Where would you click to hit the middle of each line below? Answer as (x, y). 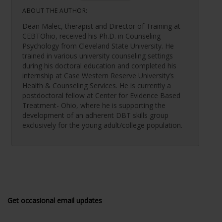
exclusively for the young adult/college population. (103, 125)
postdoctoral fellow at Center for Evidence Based (102, 96)
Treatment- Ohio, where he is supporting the (94, 106)
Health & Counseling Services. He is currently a (97, 86)
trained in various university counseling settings (98, 56)
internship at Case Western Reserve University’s (98, 76)
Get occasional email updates (55, 201)
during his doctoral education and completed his (100, 66)
